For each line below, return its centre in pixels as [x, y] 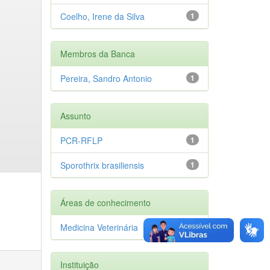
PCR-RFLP [81, 140]
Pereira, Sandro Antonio [106, 78]
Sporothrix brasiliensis [102, 165]
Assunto [75, 115]
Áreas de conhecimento [105, 202]
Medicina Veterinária [99, 227]
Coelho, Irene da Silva [102, 16]
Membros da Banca [97, 53]
